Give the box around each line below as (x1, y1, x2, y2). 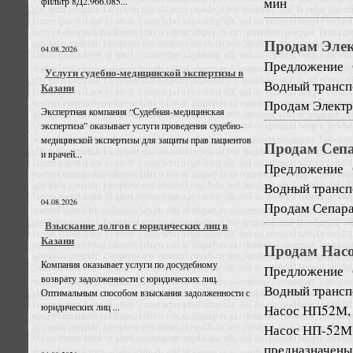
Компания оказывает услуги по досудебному (41, 258, 217, 271)
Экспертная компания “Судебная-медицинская (41, 105, 225, 118)
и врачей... (41, 147, 82, 161)
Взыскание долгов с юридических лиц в (45, 217, 228, 233)
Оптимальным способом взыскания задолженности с (41, 286, 250, 299)
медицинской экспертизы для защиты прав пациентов (41, 133, 251, 147)
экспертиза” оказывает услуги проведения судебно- (41, 119, 243, 132)
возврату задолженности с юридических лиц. (41, 272, 218, 285)
